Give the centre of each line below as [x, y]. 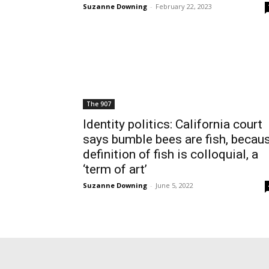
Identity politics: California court [173, 124]
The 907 [99, 104]
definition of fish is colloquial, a [171, 154]
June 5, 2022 [174, 185]
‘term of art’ [115, 169]
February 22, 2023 [184, 6]
